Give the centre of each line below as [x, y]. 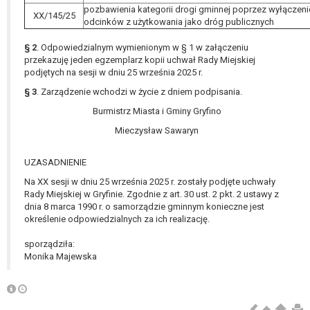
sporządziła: [49, 244]
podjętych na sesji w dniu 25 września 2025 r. [113, 73]
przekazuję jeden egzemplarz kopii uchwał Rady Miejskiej [140, 60]
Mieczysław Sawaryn [157, 131]
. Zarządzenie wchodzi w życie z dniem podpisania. [142, 92]
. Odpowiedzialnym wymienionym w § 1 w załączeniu [143, 48]
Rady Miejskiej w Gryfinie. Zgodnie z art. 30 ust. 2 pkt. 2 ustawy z [152, 194]
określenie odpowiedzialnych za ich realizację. [117, 219]
